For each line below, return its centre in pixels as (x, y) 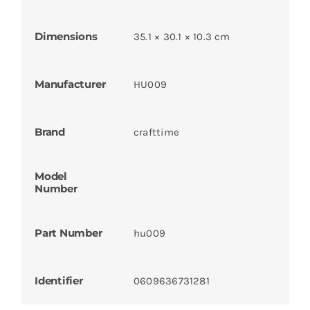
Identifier (58, 281)
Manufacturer (70, 84)
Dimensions (66, 37)
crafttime (156, 133)
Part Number (68, 233)
